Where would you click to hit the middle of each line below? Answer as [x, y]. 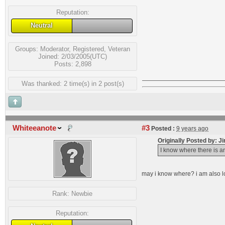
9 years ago [192, 129]
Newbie [82, 194]
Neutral [42, 25]
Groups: [28, 49]
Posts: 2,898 [73, 64]
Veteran [119, 49]
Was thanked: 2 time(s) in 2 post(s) [73, 83]
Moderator [54, 49]
